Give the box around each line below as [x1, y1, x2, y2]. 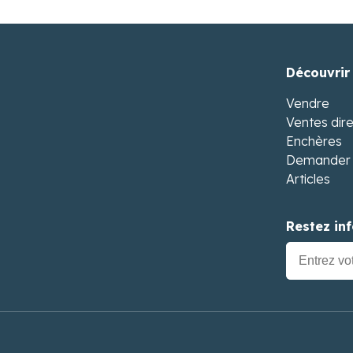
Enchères [286, 133, 342, 149]
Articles [286, 171, 330, 187]
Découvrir [286, 65, 350, 80]
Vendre [286, 95, 329, 111]
